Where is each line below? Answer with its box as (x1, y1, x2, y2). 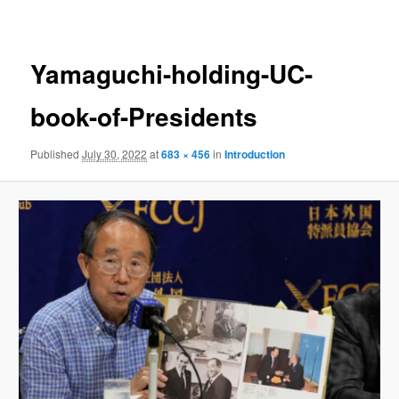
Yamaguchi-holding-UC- (30, 55, 313, 93)
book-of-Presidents (30, 98, 258, 135)
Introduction (224, 145, 286, 162)
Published (30, 145, 83, 161)
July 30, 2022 (82, 145, 148, 161)
